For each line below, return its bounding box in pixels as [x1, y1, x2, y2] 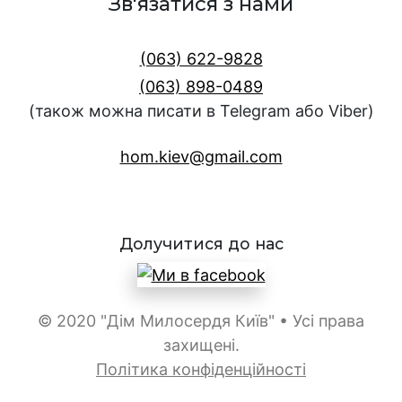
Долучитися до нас [118, 233, 284, 253]
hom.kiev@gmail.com [119, 146, 283, 166]
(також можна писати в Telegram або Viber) [28, 100, 374, 120]
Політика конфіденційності [96, 360, 306, 380]
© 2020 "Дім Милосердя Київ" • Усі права [38, 311, 364, 331]
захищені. [162, 336, 240, 355]
